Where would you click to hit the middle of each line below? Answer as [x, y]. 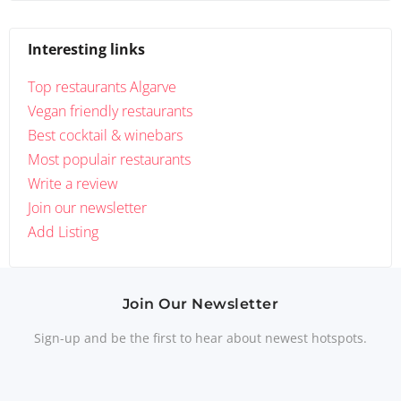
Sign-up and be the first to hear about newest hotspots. [200, 337]
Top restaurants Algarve [102, 86]
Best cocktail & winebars [105, 135]
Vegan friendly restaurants [110, 111]
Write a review [73, 183]
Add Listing [63, 231]
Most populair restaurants [109, 159]
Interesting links [86, 49]
